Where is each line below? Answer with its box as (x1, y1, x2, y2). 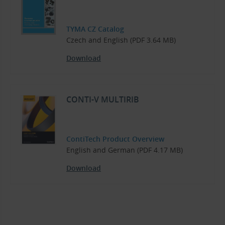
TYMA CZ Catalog (66, 24, 124, 34)
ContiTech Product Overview (66, 134, 164, 144)
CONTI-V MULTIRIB (66, 94, 139, 105)
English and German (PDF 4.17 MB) (66, 145, 183, 155)
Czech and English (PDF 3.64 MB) (66, 35, 176, 45)
